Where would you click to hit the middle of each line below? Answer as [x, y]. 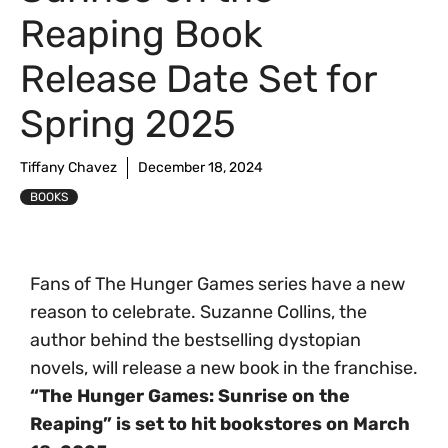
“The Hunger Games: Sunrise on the [190, 396]
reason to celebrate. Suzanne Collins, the [198, 312]
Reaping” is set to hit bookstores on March [220, 424]
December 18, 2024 [200, 167]
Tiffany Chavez [68, 167]
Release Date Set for [198, 79]
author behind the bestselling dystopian [195, 340]
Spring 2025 [128, 124]
